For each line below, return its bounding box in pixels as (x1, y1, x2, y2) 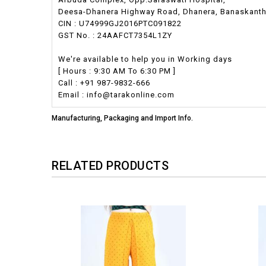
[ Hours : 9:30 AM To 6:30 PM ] (58, 66, 176, 75)
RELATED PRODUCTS (52, 158, 169, 173)
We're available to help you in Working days (58, 54, 232, 64)
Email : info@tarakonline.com (58, 90, 175, 99)
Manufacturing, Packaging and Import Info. (52, 113, 193, 122)
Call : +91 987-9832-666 (58, 78, 150, 87)
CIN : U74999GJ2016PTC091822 (58, 18, 182, 28)
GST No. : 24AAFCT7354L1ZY (58, 30, 172, 40)
